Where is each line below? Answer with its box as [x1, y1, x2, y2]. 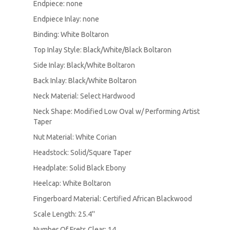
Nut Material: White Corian [33, 132, 117, 141]
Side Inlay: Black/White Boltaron [33, 61, 135, 69]
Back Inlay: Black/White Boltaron [33, 76, 137, 85]
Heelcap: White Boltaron [33, 179, 111, 187]
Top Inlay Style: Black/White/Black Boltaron [33, 45, 171, 54]
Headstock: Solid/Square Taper [33, 148, 131, 157]
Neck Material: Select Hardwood [33, 91, 135, 100]
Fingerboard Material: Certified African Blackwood [33, 194, 192, 203]
